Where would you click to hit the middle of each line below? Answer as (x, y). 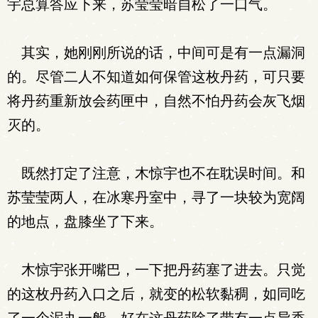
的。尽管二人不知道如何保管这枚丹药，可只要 (156, 77)
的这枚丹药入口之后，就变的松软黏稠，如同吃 (156, 294)
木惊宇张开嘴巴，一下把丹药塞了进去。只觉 (156, 270)
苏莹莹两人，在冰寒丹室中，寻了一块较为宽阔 (156, 197)
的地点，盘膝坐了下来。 (85, 221)
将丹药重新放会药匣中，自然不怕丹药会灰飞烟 (156, 101)
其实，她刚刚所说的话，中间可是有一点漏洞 (156, 53)
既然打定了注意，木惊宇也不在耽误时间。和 (156, 173)
